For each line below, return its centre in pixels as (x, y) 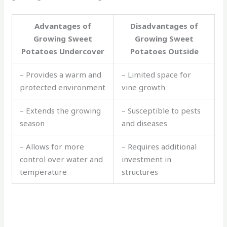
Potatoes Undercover (63, 51)
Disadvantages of (164, 26)
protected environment (63, 87)
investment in (147, 159)
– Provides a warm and (61, 74)
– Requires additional (159, 146)
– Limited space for (157, 74)
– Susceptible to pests (161, 110)
